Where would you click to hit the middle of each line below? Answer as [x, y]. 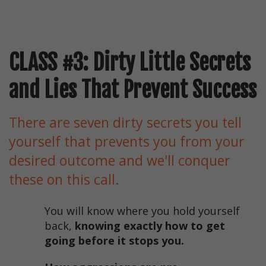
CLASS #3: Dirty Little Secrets [130, 63]
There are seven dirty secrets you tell [125, 123]
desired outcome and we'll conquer [120, 161]
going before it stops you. [114, 241]
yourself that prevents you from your [127, 142]
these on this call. [66, 180]
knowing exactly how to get [150, 226]
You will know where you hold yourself [142, 211]
